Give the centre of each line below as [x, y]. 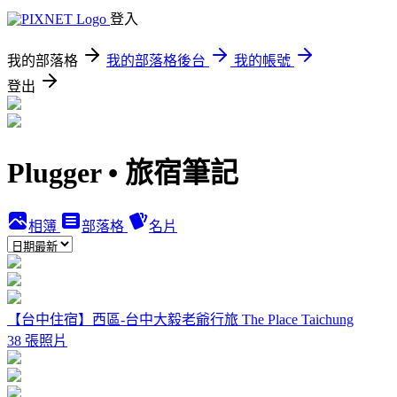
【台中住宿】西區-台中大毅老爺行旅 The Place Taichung [180, 319]
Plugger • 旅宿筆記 [123, 173]
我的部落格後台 [156, 61]
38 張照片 [37, 340]
